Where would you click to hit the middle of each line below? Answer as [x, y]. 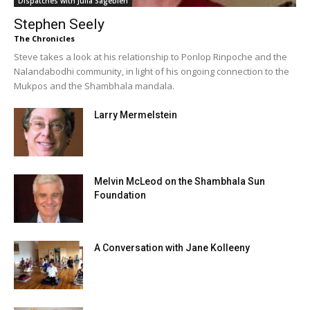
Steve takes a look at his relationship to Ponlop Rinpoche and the [151, 56]
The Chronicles [44, 38]
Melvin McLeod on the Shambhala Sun [180, 181]
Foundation [120, 195]
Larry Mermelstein [136, 115]
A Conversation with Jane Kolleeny [172, 247]
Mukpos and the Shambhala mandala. [94, 85]
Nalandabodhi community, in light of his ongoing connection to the [152, 71]
